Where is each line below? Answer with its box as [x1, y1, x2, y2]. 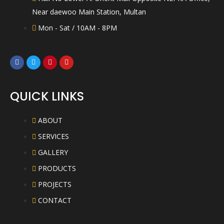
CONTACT [37, 195, 71, 205]
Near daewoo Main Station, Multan [31, 6, 146, 16]
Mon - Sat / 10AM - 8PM [37, 22, 117, 32]
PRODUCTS [37, 163, 76, 173]
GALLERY [37, 147, 68, 157]
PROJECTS [37, 179, 71, 189]
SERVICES [37, 131, 69, 141]
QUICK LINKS [10, 87, 84, 104]
